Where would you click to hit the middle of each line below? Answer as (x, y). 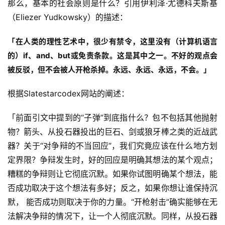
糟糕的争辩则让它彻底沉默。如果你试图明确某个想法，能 (113, 174)
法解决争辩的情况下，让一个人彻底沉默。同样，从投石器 (113, 216)
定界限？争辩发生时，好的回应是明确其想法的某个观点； (113, 160)
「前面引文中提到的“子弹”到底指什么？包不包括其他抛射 (113, 118)
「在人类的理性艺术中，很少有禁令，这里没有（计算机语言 (113, 42)
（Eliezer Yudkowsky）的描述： (68, 17)
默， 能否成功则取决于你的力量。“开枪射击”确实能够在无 (113, 202)
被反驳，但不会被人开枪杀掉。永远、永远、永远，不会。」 (109, 70)
